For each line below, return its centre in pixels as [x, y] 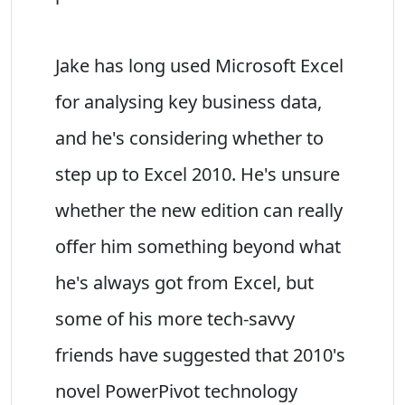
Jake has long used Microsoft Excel [199, 65]
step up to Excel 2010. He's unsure [198, 174]
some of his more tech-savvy [175, 318]
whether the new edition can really [199, 210]
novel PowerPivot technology [176, 391]
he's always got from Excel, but [184, 282]
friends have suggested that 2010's [200, 354]
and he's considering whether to [189, 137]
